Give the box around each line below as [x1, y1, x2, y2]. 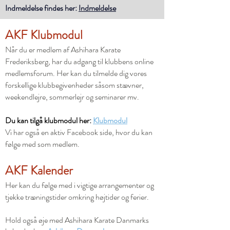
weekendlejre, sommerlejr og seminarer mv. [5, 91, 139, 103]
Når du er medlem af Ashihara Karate [5, 44, 121, 55]
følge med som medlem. [5, 138, 80, 150]
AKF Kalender [5, 162, 73, 179]
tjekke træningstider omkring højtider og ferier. [5, 191, 149, 203]
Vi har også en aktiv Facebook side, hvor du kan [5, 126, 152, 138]
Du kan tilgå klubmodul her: [5, 114, 93, 126]
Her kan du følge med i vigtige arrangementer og [5, 179, 154, 191]
